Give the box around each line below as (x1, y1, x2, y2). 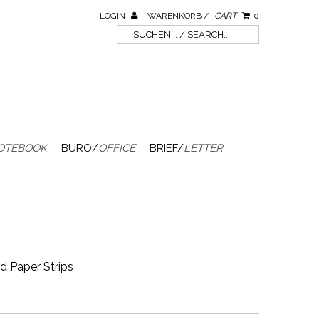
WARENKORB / (147, 11, 211, 21)
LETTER (183, 142, 223, 155)
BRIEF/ (149, 142, 184, 155)
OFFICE (98, 142, 135, 155)
